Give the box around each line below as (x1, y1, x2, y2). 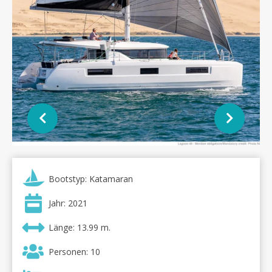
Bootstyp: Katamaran (49, 173, 133, 185)
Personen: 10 (49, 246, 100, 257)
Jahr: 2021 (49, 197, 87, 209)
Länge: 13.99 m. (49, 222, 110, 233)
